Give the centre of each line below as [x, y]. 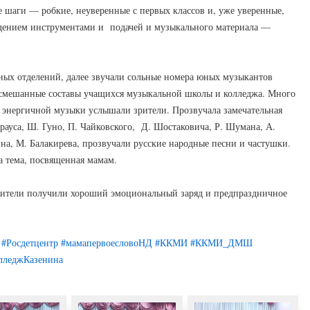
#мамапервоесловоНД [107, 243]
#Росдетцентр [30, 243]
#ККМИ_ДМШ [221, 243]
